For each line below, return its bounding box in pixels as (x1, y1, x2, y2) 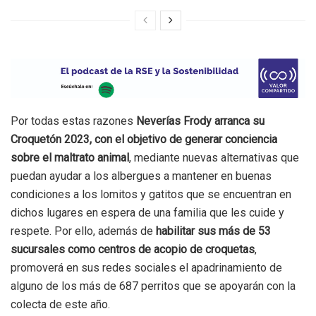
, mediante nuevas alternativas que (129, 151, 299, 165)
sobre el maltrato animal (11, 151, 129, 165)
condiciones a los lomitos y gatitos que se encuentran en (11, 188, 291, 202)
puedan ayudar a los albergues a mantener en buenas (11, 169, 272, 183)
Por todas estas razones (11, 114, 136, 128)
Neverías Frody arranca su (136, 114, 265, 128)
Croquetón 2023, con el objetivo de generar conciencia (11, 133, 277, 147)
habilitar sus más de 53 (156, 224, 271, 238)
